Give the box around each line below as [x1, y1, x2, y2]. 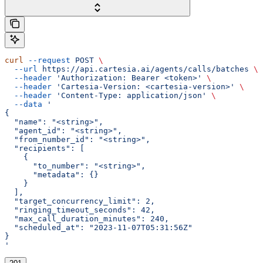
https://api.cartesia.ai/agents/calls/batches [38, 64, 249, 73]
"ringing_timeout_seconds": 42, [5, 205, 155, 214]
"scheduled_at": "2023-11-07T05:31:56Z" [5, 222, 193, 232]
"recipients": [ [5, 143, 85, 153]
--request [23, 55, 70, 65]
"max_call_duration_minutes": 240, [5, 214, 169, 223]
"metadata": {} [5, 170, 99, 179]
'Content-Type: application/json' [52, 90, 207, 100]
